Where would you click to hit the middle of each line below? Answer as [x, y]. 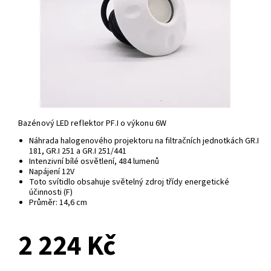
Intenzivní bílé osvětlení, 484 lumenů [94, 162]
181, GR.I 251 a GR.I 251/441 [78, 152]
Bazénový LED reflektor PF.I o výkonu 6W [92, 124]
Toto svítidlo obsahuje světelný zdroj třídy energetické [129, 182]
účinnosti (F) [51, 193]
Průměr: [43, 203]
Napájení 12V [51, 172]
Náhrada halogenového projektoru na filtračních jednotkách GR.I [144, 141]
